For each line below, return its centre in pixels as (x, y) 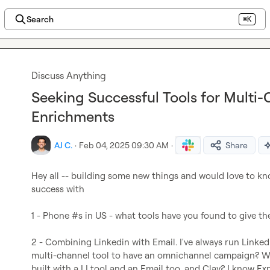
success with (58, 189)
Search (40, 19)
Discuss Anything (69, 75)
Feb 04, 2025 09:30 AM (124, 145)
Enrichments (73, 116)
